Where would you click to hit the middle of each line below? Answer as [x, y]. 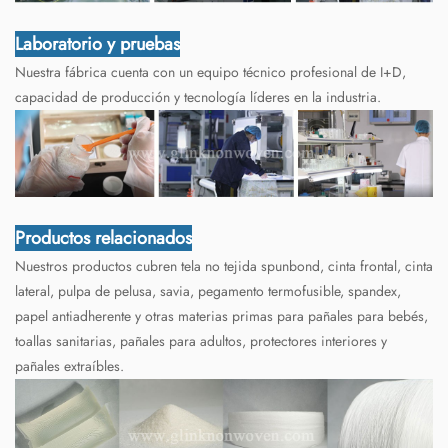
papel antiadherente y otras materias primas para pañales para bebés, [221, 315]
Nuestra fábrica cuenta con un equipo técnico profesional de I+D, [210, 72]
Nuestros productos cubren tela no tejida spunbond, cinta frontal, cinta [224, 265]
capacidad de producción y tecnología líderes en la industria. [198, 97]
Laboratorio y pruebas [97, 44]
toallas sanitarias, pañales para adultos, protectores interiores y [201, 340]
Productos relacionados [103, 237]
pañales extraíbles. [69, 365]
